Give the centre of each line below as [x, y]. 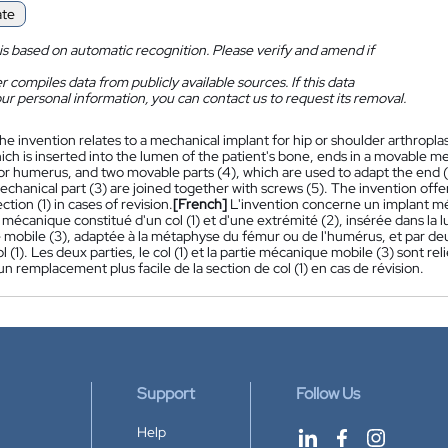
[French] [200, 204]
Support [166, 393]
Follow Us [328, 393]
